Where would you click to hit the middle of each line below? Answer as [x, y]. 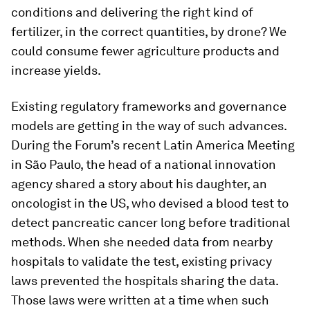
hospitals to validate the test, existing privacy [142, 261]
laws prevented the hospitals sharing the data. [145, 281]
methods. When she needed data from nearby [142, 242]
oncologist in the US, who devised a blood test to [150, 203]
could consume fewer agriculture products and [145, 51]
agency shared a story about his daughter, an [139, 184]
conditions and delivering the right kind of [132, 12]
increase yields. [56, 70]
